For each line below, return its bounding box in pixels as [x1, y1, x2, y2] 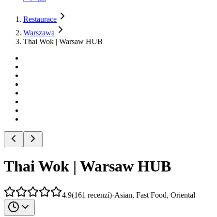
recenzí [88, 190, 109, 199]
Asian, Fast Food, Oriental [114, 190, 195, 199]
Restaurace [23, 15, 57, 23]
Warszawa [23, 29, 55, 37]
